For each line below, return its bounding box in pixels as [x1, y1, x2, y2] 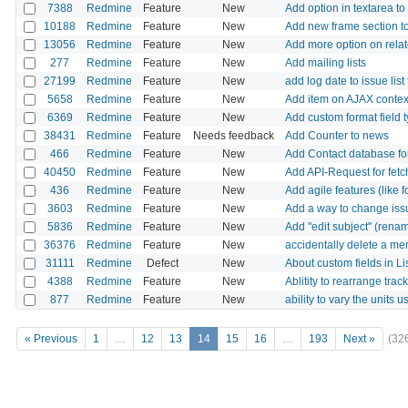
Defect [146, 256, 178, 270]
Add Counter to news [285, 128, 389, 142]
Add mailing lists [285, 56, 366, 69]
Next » [343, 332, 375, 346]
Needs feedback [192, 128, 274, 142]
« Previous [25, 332, 77, 346]
